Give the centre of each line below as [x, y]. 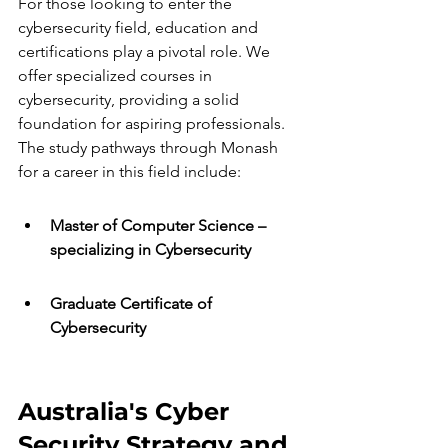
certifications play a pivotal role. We [146, 51]
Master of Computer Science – [160, 225]
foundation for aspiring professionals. [153, 123]
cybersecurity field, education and [140, 27]
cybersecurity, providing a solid [130, 99]
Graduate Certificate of [133, 303]
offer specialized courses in [117, 75]
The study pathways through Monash [150, 147]
